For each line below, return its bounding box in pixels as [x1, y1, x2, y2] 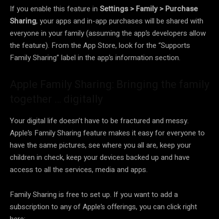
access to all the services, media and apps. [10, 164, 148, 175]
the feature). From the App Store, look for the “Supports [10, 40, 190, 51]
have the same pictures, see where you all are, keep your [10, 140, 191, 151]
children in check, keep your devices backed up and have [10, 152, 190, 163]
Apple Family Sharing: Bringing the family [10, 78, 209, 91]
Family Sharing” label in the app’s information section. [10, 52, 180, 64]
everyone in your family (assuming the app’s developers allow [10, 28, 206, 39]
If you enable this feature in [10, 3, 100, 15]
